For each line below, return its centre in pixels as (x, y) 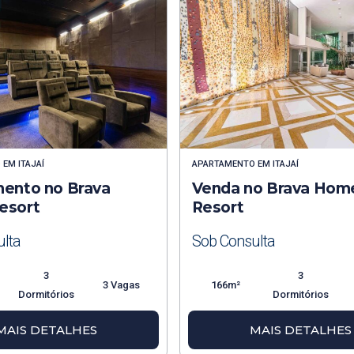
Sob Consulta (233, 241)
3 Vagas (121, 285)
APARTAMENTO (223, 164)
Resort (218, 208)
